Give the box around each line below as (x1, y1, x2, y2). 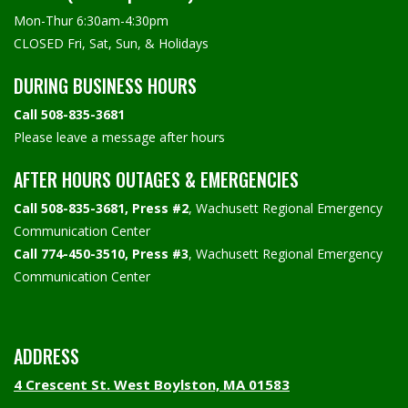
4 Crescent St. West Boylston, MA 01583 (14, 374, 290, 393)
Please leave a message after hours (14, 127, 225, 146)
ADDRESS (14, 342, 79, 370)
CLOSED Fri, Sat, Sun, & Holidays (14, 34, 209, 52)
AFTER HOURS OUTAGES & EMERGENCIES (14, 165, 299, 193)
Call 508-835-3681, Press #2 (14, 199, 189, 217)
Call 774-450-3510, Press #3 (14, 244, 189, 262)
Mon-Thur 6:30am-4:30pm (14, 11, 168, 29)
